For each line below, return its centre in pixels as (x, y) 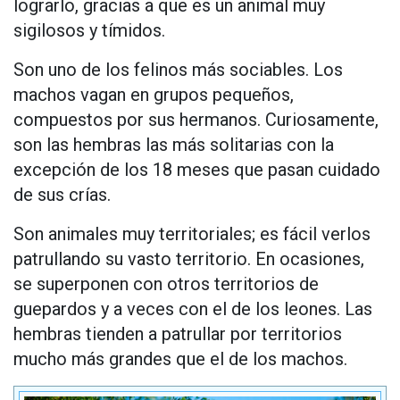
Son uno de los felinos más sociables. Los (178, 70)
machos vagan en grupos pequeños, (154, 95)
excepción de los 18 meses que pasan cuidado (197, 170)
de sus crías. (62, 195)
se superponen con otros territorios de (166, 284)
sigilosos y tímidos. (89, 31)
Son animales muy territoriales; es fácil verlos (192, 234)
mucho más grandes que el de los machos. (180, 359)
